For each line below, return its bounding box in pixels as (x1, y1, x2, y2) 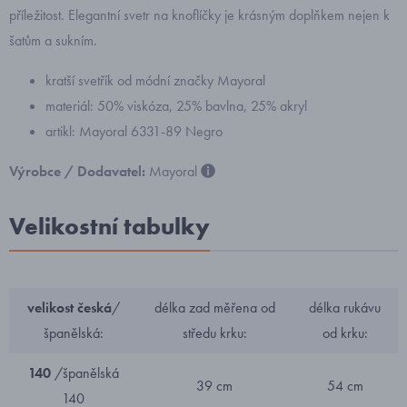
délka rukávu (309, 298, 381, 317)
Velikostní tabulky (9, 211, 210, 242)
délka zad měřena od (154, 298, 275, 317)
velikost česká (26, 298, 112, 317)
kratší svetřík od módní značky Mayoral (45, 71, 265, 90)
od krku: (322, 323, 368, 342)
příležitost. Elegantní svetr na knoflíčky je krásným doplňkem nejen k (9, 5, 390, 25)
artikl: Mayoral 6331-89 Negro (45, 122, 223, 141)
